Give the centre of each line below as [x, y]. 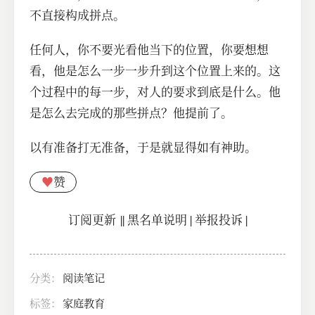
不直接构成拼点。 [78, 15]
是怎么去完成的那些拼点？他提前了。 [131, 113]
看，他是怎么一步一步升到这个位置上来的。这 [155, 71]
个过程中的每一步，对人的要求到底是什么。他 [155, 92]
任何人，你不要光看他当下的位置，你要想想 [149, 50]
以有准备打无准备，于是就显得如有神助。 [143, 147]
